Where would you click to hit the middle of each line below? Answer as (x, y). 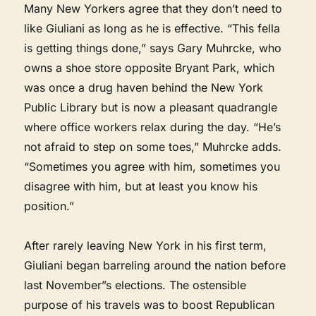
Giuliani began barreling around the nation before (155, 265)
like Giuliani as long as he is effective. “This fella (152, 28)
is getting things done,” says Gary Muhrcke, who (153, 48)
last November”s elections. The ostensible (135, 285)
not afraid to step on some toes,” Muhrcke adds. (153, 146)
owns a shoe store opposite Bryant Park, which (150, 67)
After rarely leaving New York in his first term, (146, 245)
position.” (49, 206)
